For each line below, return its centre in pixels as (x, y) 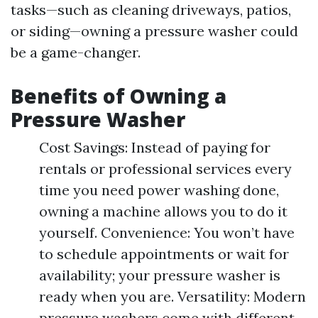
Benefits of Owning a (119, 96)
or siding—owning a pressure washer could (154, 31)
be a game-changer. (76, 52)
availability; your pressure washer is (160, 275)
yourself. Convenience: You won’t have (167, 232)
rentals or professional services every (165, 169)
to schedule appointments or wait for (164, 254)
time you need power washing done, (159, 190)
